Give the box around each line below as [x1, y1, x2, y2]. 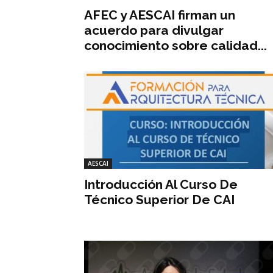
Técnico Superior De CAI [84, 191, 235, 207]
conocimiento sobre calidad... [84, 37, 267, 53]
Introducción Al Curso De [84, 176, 238, 192]
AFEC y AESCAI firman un [84, 7, 235, 23]
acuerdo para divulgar [84, 22, 224, 38]
